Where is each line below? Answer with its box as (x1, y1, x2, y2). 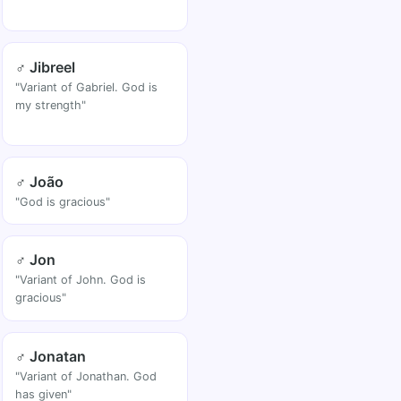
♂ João (15, 172, 64, 191)
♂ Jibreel (15, 57, 76, 76)
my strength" (15, 98, 87, 112)
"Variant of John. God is (15, 273, 147, 287)
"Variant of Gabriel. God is (15, 80, 158, 94)
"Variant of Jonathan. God (15, 370, 158, 384)
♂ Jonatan (15, 347, 87, 366)
